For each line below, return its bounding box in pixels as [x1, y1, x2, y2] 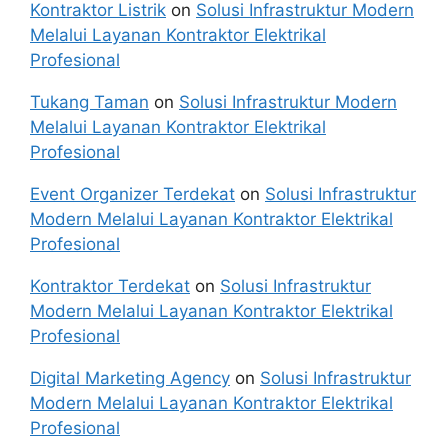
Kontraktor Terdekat [30, 276, 190, 296]
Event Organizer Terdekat [30, 184, 235, 204]
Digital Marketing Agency [30, 368, 230, 388]
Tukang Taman [30, 92, 149, 112]
